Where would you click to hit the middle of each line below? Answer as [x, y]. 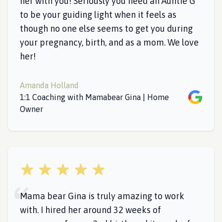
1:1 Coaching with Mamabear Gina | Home [94, 97]
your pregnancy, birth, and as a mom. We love [109, 42]
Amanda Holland [49, 85]
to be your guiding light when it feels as [98, 15]
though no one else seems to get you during [106, 28]
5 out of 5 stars [46, 168]
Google [200, 96]
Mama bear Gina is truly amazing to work [102, 196]
